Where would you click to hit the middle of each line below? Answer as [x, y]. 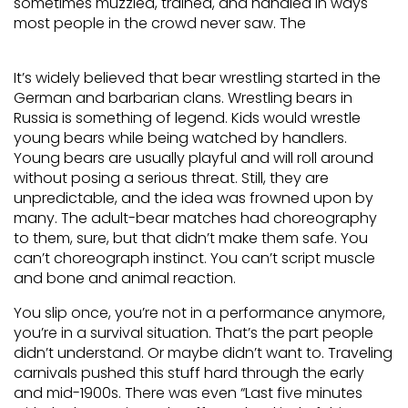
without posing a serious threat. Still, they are [171, 178]
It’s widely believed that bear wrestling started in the [197, 78]
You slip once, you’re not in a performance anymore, [199, 313]
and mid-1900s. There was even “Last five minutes [188, 393]
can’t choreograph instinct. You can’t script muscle [194, 258]
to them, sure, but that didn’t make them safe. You [191, 238]
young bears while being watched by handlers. [180, 138]
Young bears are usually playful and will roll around [194, 158]
